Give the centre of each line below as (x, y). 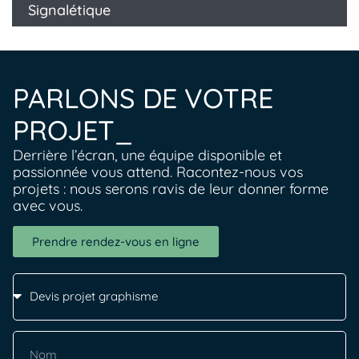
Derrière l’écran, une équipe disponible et (147, 155)
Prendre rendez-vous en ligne (116, 241)
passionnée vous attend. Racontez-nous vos (158, 172)
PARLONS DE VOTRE (143, 99)
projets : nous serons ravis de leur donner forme (171, 189)
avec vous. (48, 206)
